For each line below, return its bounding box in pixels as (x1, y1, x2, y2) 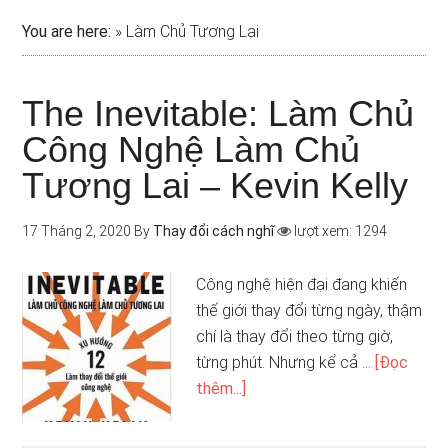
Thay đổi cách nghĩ (153, 223, 275, 239)
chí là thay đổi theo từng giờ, (196, 327, 394, 346)
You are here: (22, 22, 112, 41)
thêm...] (196, 379, 247, 398)
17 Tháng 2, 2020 (22, 223, 132, 239)
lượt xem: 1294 (291, 223, 388, 239)
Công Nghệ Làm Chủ (22, 129, 361, 170)
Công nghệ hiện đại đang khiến (196, 275, 408, 294)
